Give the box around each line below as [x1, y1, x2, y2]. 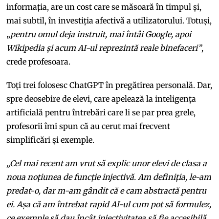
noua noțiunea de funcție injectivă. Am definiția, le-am [6, 172, 212, 182]
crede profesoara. [6, 56, 71, 66]
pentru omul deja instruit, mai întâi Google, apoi [10, 29, 192, 39]
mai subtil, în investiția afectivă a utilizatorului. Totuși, [6, 15, 212, 25]
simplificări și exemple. [6, 134, 95, 145]
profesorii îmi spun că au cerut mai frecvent [6, 121, 171, 131]
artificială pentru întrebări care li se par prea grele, [6, 107, 196, 117]
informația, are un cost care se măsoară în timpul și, [6, 1, 202, 12]
